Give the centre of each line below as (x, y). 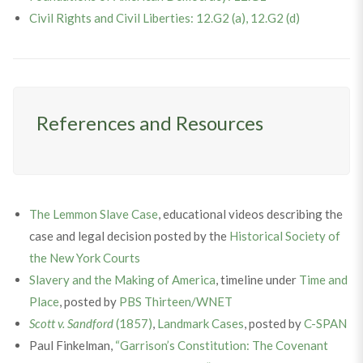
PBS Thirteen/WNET (175, 302)
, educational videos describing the (250, 214)
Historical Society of (284, 236)
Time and (323, 280)
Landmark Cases (200, 324)
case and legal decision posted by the (129, 236)
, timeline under (257, 280)
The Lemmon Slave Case (93, 214)
